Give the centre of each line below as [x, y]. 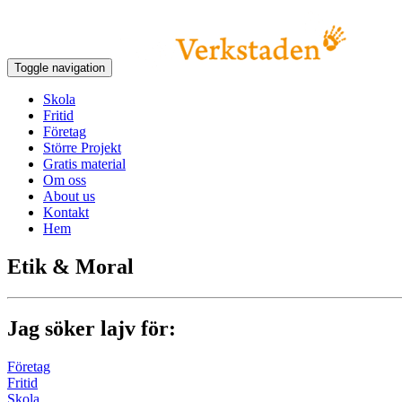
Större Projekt [82, 148]
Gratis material [84, 164]
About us [69, 196]
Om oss [65, 180]
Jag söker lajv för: [92, 328]
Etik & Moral [70, 266]
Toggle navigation [60, 68]
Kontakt [66, 212]
